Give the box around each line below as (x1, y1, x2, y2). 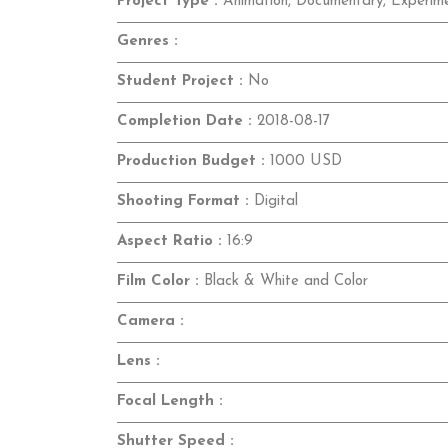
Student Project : (117, 74, 243, 90)
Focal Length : (117, 394, 223, 410)
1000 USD (265, 154, 342, 170)
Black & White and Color (199, 274, 368, 290)
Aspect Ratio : (117, 234, 222, 250)
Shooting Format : (117, 194, 249, 210)
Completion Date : (117, 114, 252, 130)
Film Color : (117, 274, 199, 290)
